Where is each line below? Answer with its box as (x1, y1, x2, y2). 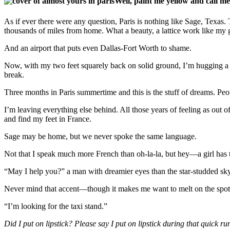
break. (4, 70, 24, 79)
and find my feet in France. (4, 114, 91, 123)
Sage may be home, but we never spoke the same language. (4, 131, 197, 141)
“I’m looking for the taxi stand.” (4, 201, 107, 210)
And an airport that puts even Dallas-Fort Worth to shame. (4, 43, 191, 52)
